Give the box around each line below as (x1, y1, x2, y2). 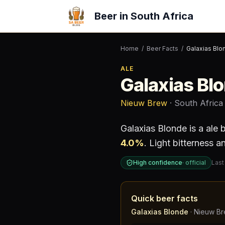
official (185, 159, 206, 166)
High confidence (133, 159, 182, 166)
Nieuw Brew (121, 98, 167, 108)
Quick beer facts (131, 193, 198, 203)
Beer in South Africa (94, 10, 193, 22)
